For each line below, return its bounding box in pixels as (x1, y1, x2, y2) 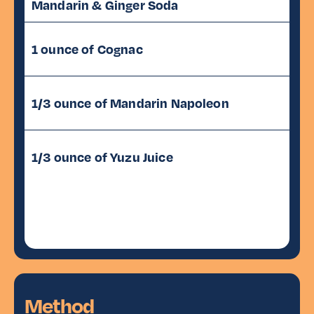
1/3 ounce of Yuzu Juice (32, 148, 173, 165)
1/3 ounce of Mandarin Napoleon (32, 94, 229, 111)
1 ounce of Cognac (32, 40, 143, 57)
